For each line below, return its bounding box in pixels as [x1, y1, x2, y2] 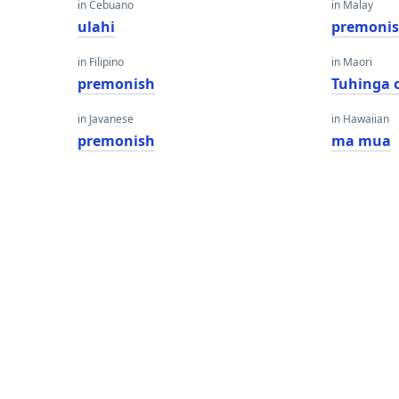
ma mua [331, 131, 392, 151]
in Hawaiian [331, 111, 390, 126]
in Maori [331, 54, 373, 69]
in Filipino [77, 54, 124, 69]
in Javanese [77, 111, 134, 126]
